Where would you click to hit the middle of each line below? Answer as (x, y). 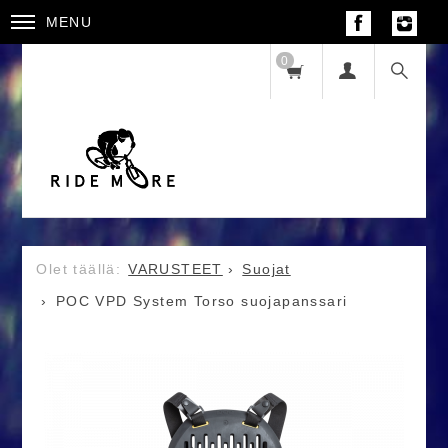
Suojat (266, 269)
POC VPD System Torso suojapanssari (201, 301)
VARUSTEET (175, 269)
